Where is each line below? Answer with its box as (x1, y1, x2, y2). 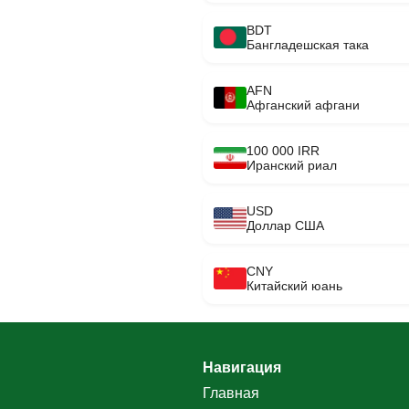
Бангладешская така (246, 37, 369, 52)
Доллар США (246, 217, 324, 233)
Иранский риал (246, 157, 337, 173)
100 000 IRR (246, 142, 320, 158)
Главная (203, 384, 259, 401)
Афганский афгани (246, 97, 360, 112)
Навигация (203, 359, 281, 375)
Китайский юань (246, 278, 342, 293)
